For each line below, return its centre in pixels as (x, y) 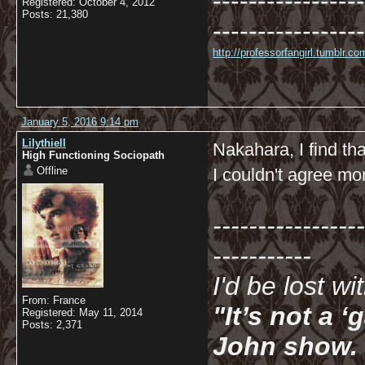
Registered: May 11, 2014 (82, 312)
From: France (54, 300)
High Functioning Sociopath (93, 155)
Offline (52, 171)
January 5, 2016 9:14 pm (80, 122)
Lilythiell (44, 143)
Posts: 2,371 (52, 325)
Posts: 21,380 (55, 14)
